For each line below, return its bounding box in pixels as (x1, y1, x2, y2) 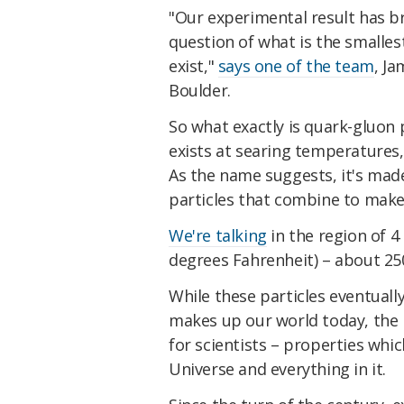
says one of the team (217, 55, 374, 78)
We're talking (169, 224, 267, 246)
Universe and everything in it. (169, 357, 387, 380)
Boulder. (169, 79, 231, 102)
